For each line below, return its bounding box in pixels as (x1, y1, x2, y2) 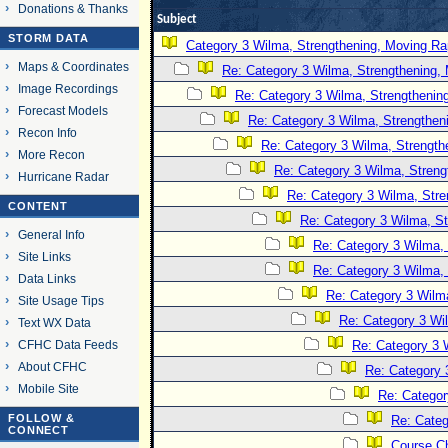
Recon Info (17, 126, 77, 139)
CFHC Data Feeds (17, 338, 118, 351)
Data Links (17, 272, 76, 285)
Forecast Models (17, 104, 108, 117)
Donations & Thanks (17, 2, 128, 15)
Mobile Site (17, 382, 79, 395)
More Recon (17, 148, 85, 161)
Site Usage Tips (17, 294, 104, 307)
